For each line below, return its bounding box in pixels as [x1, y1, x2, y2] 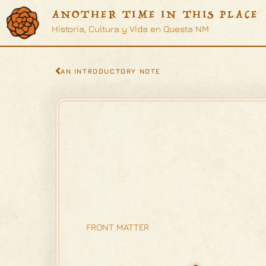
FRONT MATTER [86, 222, 149, 233]
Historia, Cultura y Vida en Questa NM [51, 23, 209, 34]
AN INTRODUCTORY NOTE [61, 66, 161, 75]
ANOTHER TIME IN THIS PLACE [51, 3, 258, 26]
